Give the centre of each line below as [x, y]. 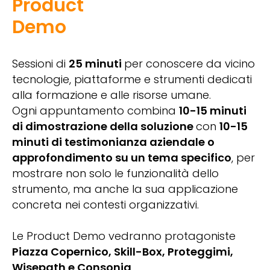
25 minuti [96, 64]
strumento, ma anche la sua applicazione [125, 189]
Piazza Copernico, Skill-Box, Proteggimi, [123, 252]
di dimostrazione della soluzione [104, 127]
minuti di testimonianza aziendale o [113, 142]
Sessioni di [40, 64]
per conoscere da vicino [190, 64]
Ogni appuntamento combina [96, 111]
